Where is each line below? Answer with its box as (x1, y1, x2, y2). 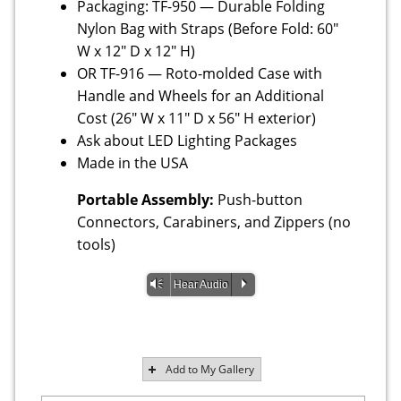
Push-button (218, 190, 303, 210)
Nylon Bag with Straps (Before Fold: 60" (77, 19, 339, 39)
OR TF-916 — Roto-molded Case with (77, 64, 323, 84)
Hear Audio (173, 278, 228, 292)
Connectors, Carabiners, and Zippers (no (77, 212, 352, 233)
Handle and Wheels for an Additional (77, 86, 325, 107)
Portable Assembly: (77, 190, 218, 210)
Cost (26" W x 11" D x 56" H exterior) (77, 108, 317, 129)
